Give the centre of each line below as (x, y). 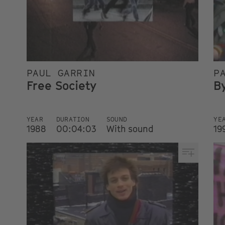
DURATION (73, 119)
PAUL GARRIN (61, 73)
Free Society (61, 85)
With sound (130, 129)
